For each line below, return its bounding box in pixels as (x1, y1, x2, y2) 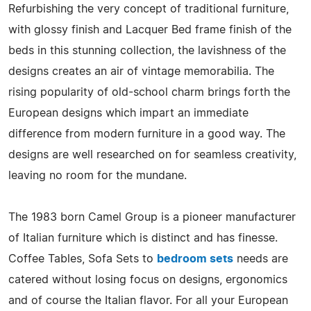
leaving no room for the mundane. (8, 169, 187, 181)
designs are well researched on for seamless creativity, (8, 149, 296, 160)
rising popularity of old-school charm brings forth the (8, 86, 290, 98)
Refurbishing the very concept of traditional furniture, (8, 3, 289, 15)
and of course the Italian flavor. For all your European (8, 294, 288, 306)
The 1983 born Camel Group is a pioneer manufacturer (8, 211, 296, 223)
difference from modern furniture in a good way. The (8, 128, 285, 140)
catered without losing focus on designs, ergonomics (8, 274, 287, 285)
